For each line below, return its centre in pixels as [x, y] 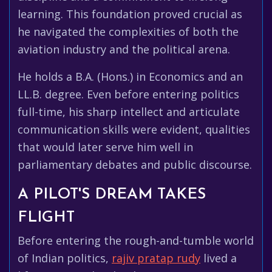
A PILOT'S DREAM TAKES [112, 195]
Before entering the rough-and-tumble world [136, 240]
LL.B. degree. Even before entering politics [128, 94]
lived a [219, 258]
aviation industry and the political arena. [124, 49]
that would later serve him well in [105, 147]
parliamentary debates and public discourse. [135, 165]
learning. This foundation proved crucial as [130, 14]
